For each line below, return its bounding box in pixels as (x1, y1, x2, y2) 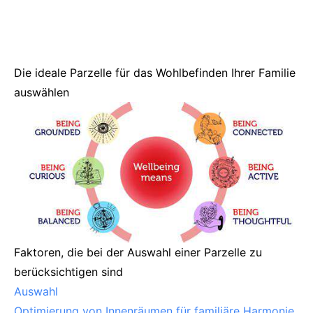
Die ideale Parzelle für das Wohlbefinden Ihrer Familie (14, 66, 296, 80)
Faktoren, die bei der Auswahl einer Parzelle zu (14, 245, 262, 260)
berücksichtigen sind (14, 265, 123, 279)
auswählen (14, 85, 69, 99)
